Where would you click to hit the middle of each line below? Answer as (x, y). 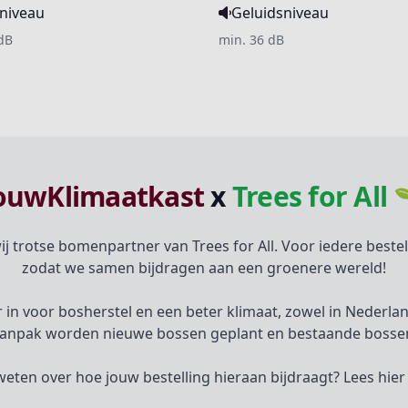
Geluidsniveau (280, 13)
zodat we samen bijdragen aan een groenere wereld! (204, 268)
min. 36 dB (251, 40)
